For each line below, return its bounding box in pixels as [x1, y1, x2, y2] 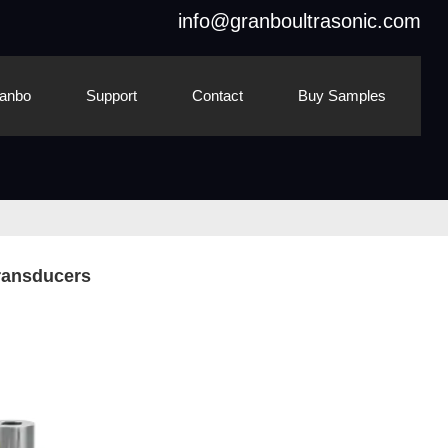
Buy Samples [298, 87, 387, 104]
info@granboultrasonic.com [178, 10, 422, 32]
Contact [192, 87, 244, 104]
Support [86, 87, 138, 104]
